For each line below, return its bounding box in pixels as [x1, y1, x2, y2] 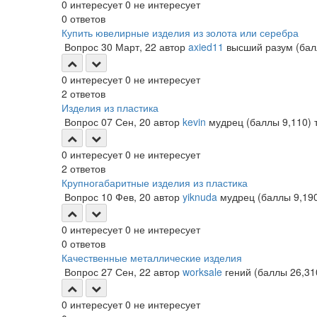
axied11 [188, 40, 224, 54]
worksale [183, 265, 222, 279]
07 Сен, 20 [101, 115, 151, 129]
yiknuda [183, 190, 217, 204]
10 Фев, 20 [101, 190, 151, 204]
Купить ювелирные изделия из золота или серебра [62, 25, 299, 40]
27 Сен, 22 [101, 265, 151, 279]
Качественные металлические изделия [62, 250, 242, 265]
